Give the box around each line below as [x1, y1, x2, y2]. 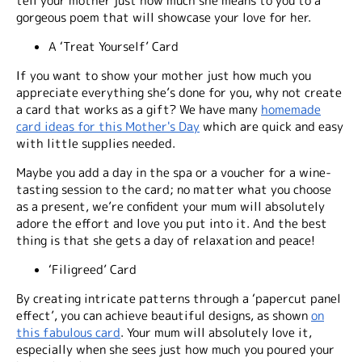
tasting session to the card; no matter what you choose [16, 180, 331, 198]
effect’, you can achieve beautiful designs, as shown [16, 306, 311, 324]
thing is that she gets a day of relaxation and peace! [16, 231, 315, 249]
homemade [261, 100, 321, 118]
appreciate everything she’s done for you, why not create [16, 83, 342, 101]
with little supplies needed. [16, 134, 175, 152]
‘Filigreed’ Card [48, 260, 137, 278]
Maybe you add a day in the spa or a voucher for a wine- [16, 163, 331, 181]
